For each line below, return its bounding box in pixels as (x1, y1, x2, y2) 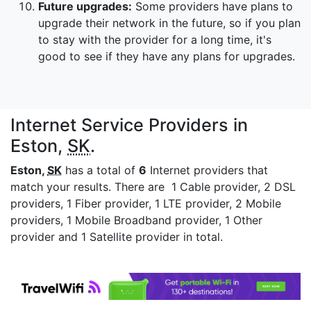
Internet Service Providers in (10, 115, 248, 135)
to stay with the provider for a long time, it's (38, 33, 271, 47)
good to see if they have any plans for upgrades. (38, 49, 295, 63)
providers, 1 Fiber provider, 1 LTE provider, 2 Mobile (10, 196, 281, 210)
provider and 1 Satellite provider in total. (10, 230, 223, 244)
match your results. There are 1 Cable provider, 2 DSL (10, 180, 296, 194)
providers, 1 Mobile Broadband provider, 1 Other (10, 213, 262, 227)
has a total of (62, 163, 139, 177)
